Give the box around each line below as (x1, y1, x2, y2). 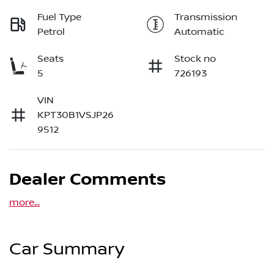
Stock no (174, 53, 216, 65)
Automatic (174, 26, 224, 38)
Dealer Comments (9, 169, 166, 191)
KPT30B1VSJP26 (37, 109, 114, 121)
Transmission (174, 12, 237, 23)
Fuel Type (37, 12, 81, 23)
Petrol (37, 26, 65, 38)
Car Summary (9, 239, 124, 260)
